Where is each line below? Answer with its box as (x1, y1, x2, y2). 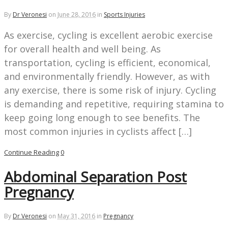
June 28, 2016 (58, 10, 96, 19)
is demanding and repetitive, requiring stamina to (4, 98, 224, 110)
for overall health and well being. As (4, 43, 161, 55)
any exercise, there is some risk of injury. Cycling (4, 84, 216, 97)
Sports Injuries (104, 10, 145, 19)
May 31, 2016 (58, 211, 95, 220)
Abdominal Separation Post (4, 167, 187, 187)
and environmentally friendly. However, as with (4, 70, 210, 83)
